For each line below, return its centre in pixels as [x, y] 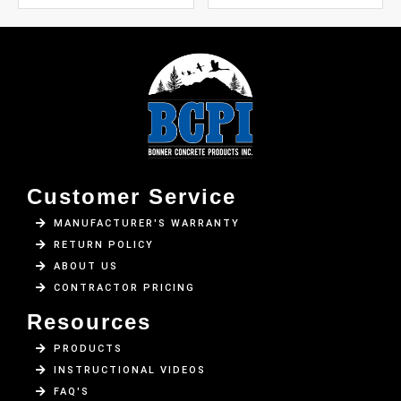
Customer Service [132, 197]
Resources [89, 322]
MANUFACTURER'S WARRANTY [147, 224]
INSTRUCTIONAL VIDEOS [130, 371]
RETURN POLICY [104, 245]
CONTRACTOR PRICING [124, 288]
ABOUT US [86, 267]
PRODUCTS [88, 349]
